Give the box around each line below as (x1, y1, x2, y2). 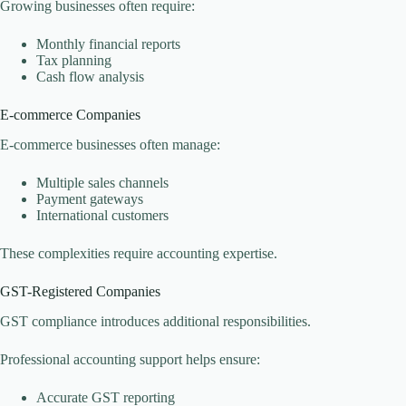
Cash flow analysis (36, 69, 144, 85)
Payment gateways (36, 190, 143, 207)
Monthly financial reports (36, 36, 180, 53)
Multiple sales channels (36, 174, 169, 190)
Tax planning (36, 53, 111, 69)
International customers (36, 207, 169, 223)
